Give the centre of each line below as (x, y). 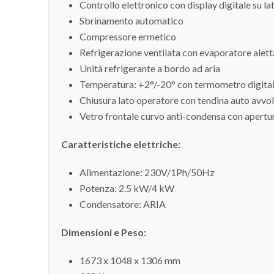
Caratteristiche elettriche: (120, 144)
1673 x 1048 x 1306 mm (130, 260)
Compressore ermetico (128, 36)
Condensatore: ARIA (122, 204)
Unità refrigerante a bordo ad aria (150, 68)
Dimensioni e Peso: (103, 232)
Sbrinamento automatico (131, 20)
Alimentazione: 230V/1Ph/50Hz (147, 172)
